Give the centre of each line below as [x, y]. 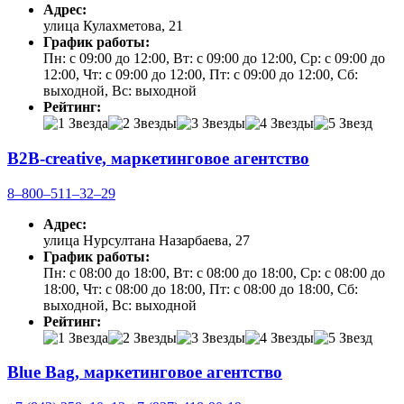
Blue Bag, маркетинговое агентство [145, 372]
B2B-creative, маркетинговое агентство [158, 158]
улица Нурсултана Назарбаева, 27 [147, 240]
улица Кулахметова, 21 [113, 26]
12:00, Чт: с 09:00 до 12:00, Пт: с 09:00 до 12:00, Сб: [201, 75]
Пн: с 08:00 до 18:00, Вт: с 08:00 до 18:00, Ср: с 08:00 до [214, 272]
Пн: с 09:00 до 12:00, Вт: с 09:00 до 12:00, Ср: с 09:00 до [214, 59]
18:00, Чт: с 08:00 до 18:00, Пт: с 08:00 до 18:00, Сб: [201, 289]
